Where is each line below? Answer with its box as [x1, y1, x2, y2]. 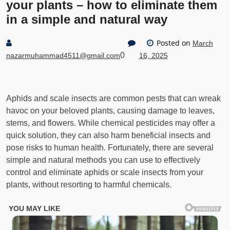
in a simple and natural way [6, 12, 167, 26]
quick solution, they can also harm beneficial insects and [6, 131, 210, 140]
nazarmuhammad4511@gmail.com [6, 51, 120, 60]
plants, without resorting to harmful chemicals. [6, 180, 171, 189]
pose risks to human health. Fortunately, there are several [6, 143, 214, 152]
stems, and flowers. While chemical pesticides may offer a [6, 119, 215, 127]
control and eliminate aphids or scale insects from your [6, 168, 203, 177]
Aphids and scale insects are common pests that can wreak [6, 94, 221, 103]
